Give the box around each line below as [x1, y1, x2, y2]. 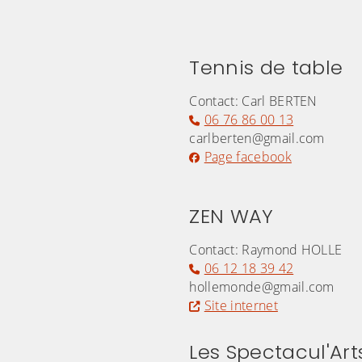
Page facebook [204, 148, 292, 166]
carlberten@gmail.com [189, 129, 325, 148]
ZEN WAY [189, 203, 274, 230]
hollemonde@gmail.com [189, 278, 335, 297]
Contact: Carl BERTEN [189, 92, 318, 111]
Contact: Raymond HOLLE [189, 241, 343, 259]
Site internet [204, 297, 278, 315]
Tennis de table [189, 54, 343, 82]
